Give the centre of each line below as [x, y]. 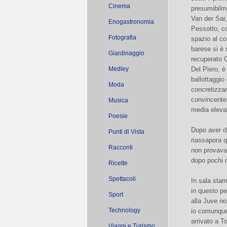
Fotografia [122, 37]
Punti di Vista [126, 132]
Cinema [119, 6]
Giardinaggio [126, 53]
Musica [118, 100]
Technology [124, 210]
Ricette [118, 163]
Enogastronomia [131, 22]
